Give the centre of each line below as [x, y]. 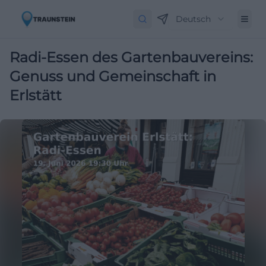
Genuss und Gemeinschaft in [113, 76]
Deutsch [193, 19]
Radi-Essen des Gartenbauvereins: [131, 57]
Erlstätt [36, 95]
